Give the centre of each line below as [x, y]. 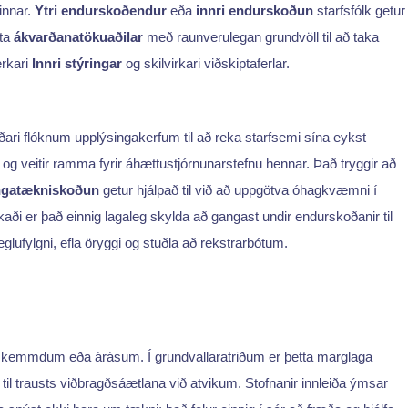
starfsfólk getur [359, 10]
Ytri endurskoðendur [101, 10]
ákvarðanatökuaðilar [78, 36]
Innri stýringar [77, 63]
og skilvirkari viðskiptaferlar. [206, 63]
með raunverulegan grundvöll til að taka [261, 36]
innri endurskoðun [255, 10]
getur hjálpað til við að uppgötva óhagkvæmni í [238, 190]
